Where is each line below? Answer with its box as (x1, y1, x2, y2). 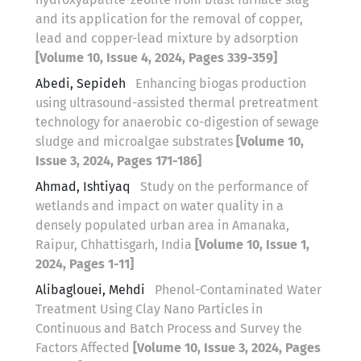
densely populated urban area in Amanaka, (35, 217, 289, 233)
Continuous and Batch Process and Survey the (35, 320, 302, 336)
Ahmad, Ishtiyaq (35, 178, 134, 194)
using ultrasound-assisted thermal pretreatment (35, 94, 318, 110)
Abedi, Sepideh (35, 75, 129, 91)
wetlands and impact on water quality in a (35, 197, 284, 214)
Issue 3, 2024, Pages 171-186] (35, 152, 201, 168)
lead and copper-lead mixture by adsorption (35, 30, 298, 46)
